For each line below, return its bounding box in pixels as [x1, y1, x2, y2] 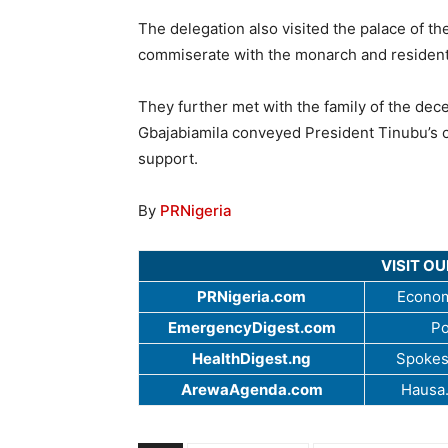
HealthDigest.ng [192, 348, 311, 368]
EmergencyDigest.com [167, 317, 336, 337]
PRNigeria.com [197, 286, 306, 306]
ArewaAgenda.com [180, 379, 323, 399]
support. [138, 148, 198, 168]
